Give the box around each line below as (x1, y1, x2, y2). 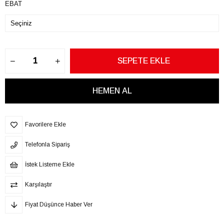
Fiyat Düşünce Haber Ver (25, 200, 92, 208)
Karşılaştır (25, 180, 52, 188)
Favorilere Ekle (25, 120, 66, 128)
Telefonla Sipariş (25, 140, 70, 148)
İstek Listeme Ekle (25, 160, 74, 168)
